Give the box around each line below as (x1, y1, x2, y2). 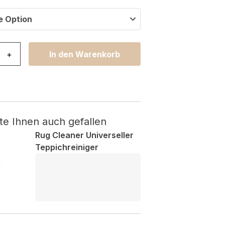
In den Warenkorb (49, 49, 120, 59)
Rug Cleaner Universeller (35, 130, 134, 140)
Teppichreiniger (35, 142, 98, 152)
